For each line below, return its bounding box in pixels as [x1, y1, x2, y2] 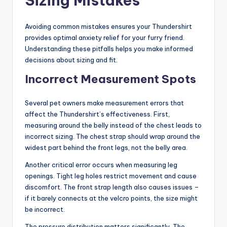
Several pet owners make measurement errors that [25, 99, 184, 107]
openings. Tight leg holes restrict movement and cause [25, 172, 197, 180]
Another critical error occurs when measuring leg [25, 161, 177, 169]
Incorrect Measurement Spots [25, 72, 196, 87]
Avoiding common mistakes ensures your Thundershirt [25, 22, 192, 31]
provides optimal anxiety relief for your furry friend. [25, 33, 184, 42]
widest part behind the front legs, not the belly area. [25, 143, 187, 152]
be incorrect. [25, 205, 65, 214]
